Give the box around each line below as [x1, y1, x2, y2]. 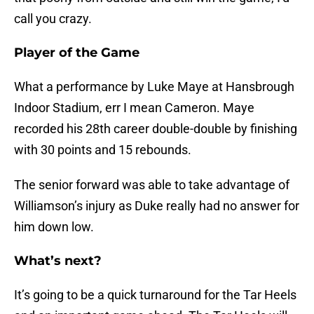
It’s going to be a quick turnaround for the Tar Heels [14, 287, 296, 303]
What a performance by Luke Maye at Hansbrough [14, 79, 294, 95]
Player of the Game [14, 45, 139, 61]
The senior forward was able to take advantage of [14, 177, 289, 193]
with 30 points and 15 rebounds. [14, 142, 191, 158]
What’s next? [14, 253, 102, 269]
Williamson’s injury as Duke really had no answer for [14, 198, 299, 214]
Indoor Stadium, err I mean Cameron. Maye [14, 100, 254, 116]
